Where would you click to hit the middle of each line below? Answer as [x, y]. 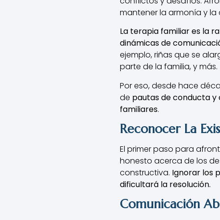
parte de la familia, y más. [169, 67]
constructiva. [145, 172]
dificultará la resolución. [165, 184]
